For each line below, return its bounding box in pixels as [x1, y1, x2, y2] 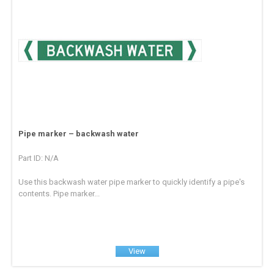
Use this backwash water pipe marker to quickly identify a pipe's [18, 177, 245, 187]
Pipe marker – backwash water [18, 129, 139, 139]
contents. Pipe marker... [18, 189, 100, 199]
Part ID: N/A [18, 154, 59, 163]
